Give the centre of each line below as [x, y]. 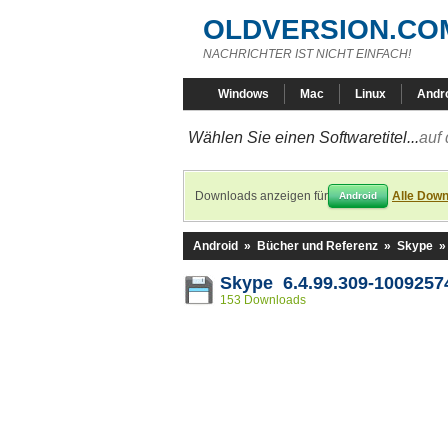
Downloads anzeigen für [261, 196]
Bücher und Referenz [317, 246]
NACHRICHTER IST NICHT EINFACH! [307, 54]
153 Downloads [263, 300]
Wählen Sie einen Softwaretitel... [303, 137]
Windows [243, 94]
